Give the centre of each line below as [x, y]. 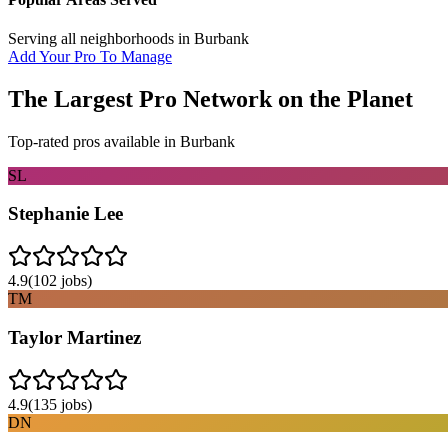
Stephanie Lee [65, 214]
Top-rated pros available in [94, 141]
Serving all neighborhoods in [101, 38]
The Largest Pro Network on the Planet [210, 98]
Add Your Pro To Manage [90, 56]
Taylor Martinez [74, 337]
